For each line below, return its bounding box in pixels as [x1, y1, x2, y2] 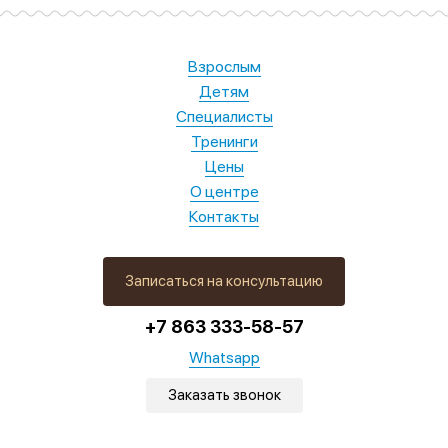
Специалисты [175, 107, 273, 127]
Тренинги [190, 132, 258, 152]
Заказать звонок [167, 386, 281, 405]
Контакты [189, 207, 259, 227]
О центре [189, 182, 259, 202]
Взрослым [187, 57, 261, 77]
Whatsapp [188, 348, 260, 368]
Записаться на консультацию [125, 272, 323, 291]
